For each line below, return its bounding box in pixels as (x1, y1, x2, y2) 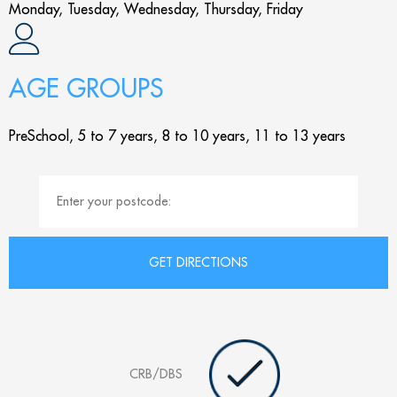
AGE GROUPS (9, 72, 163, 105)
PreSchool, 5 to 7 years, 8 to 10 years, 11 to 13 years (9, 127, 346, 144)
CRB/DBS (128, 364, 183, 382)
